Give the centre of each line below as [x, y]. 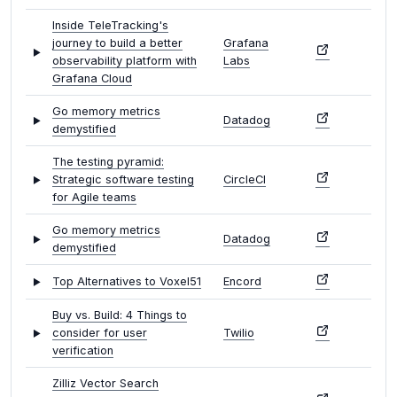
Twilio [239, 333]
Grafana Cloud [92, 79]
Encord [242, 282]
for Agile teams [94, 198]
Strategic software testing [123, 180]
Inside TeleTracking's [110, 26]
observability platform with [125, 61]
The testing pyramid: [108, 162]
